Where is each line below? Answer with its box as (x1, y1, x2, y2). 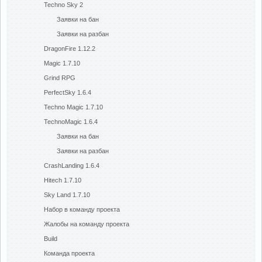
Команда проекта (44, 250, 95, 257)
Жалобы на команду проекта (44, 220, 129, 227)
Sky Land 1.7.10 (44, 191, 90, 198)
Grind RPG (44, 74, 75, 81)
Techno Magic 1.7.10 (44, 104, 103, 111)
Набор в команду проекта (44, 206, 120, 213)
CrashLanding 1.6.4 (44, 162, 99, 169)
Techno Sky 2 (44, 1, 83, 8)
